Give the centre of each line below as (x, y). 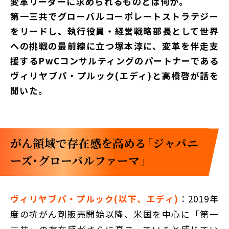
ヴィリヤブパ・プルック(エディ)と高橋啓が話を (114, 76)
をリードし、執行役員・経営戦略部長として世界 (114, 31)
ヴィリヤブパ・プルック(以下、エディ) (95, 199)
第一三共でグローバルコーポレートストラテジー (114, 16)
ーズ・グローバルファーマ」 (78, 161)
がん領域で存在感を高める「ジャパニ (104, 143)
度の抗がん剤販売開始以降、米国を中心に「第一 (114, 214)
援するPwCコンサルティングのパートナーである (114, 61)
